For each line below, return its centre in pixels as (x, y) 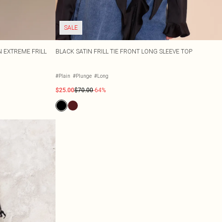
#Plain (63, 76)
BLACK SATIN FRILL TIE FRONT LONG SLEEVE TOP (124, 51)
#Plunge (82, 76)
